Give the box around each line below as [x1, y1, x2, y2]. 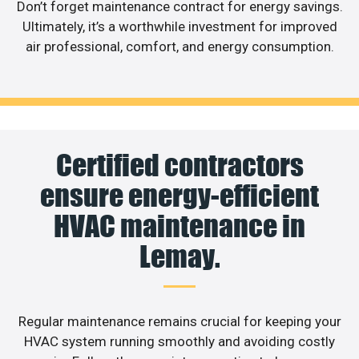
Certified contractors [55, 147, 304, 183]
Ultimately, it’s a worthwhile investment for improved [22, 18, 337, 35]
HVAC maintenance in [54, 208, 305, 244]
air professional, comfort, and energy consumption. [25, 38, 334, 55]
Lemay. [139, 238, 220, 274]
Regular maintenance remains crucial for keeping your [18, 313, 341, 329]
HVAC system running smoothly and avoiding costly [24, 333, 335, 349]
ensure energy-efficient [40, 177, 319, 213]
